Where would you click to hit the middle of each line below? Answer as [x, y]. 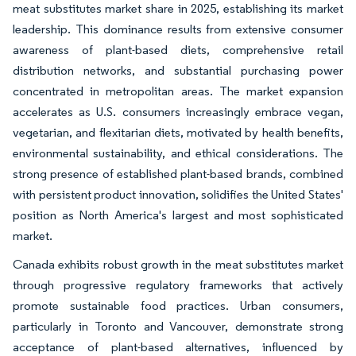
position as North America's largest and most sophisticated [178, 215]
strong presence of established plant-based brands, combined [178, 174]
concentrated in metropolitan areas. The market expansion [178, 91]
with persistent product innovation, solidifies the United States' [178, 195]
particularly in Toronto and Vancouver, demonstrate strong [178, 327]
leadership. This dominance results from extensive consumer [178, 29]
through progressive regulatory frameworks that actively [178, 285]
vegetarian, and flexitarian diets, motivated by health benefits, [178, 133]
